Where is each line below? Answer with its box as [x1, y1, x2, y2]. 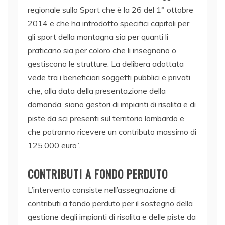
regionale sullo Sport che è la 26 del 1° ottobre [28, 5, 193, 15]
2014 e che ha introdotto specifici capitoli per [28, 18, 189, 29]
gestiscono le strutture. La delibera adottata [28, 59, 184, 69]
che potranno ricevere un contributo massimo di [28, 127, 196, 137]
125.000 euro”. [28, 140, 80, 151]
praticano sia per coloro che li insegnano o [28, 45, 176, 56]
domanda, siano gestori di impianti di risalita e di [28, 99, 196, 110]
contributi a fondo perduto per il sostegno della [28, 198, 193, 209]
